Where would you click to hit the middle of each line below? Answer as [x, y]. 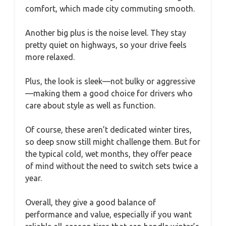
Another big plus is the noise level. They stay [106, 33]
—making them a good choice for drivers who [109, 93]
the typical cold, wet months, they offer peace [108, 154]
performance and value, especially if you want [108, 214]
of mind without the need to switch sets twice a [112, 166]
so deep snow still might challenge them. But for [113, 142]
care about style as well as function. [90, 105]
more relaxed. [50, 57]
